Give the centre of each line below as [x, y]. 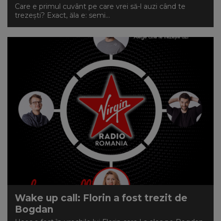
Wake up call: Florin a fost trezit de [101, 198]
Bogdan [34, 209]
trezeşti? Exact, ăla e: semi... [62, 15]
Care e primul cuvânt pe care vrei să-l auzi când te [100, 6]
